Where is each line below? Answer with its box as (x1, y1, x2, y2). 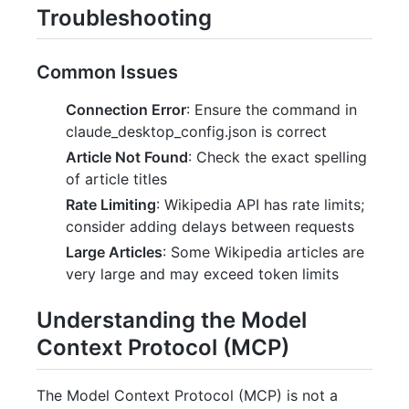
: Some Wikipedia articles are (163, 243, 364, 262)
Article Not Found (66, 148, 188, 167)
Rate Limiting (66, 195, 156, 215)
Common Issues (37, 61, 178, 84)
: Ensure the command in (186, 100, 357, 120)
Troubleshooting (37, 5, 212, 32)
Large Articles (66, 243, 163, 262)
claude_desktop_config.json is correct (66, 122, 327, 142)
